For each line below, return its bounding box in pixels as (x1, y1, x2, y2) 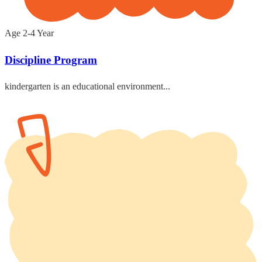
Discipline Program (5, 54, 97, 67)
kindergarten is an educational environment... (5, 81, 170, 91)
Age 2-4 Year (5, 28, 54, 39)
